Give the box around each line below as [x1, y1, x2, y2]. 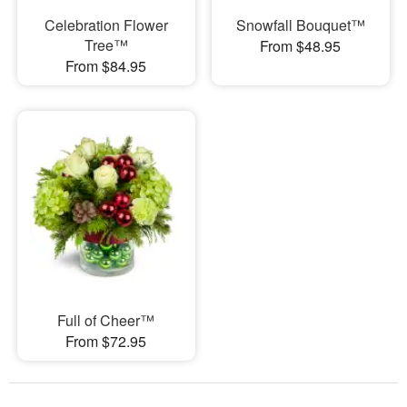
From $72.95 [65, 331, 147, 352]
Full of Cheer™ [57, 310, 155, 332]
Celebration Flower [44, 15, 168, 35]
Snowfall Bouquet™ [235, 15, 365, 35]
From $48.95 [260, 35, 342, 56]
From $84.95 [65, 55, 147, 76]
